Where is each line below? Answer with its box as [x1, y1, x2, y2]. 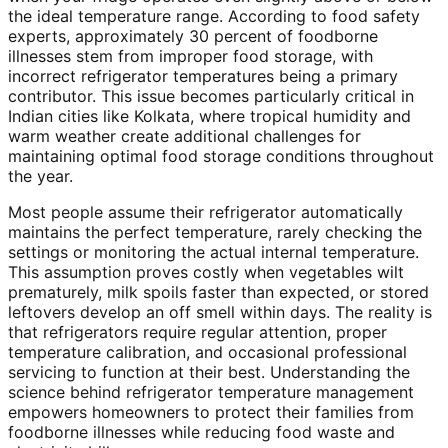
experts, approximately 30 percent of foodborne [8, 26, 378, 47]
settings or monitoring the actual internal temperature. [8, 242, 419, 263]
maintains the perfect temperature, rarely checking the [8, 222, 422, 243]
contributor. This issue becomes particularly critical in [8, 86, 414, 107]
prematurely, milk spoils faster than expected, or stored [8, 282, 429, 303]
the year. [8, 166, 73, 187]
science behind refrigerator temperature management [8, 382, 414, 403]
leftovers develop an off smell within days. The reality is [8, 302, 432, 323]
